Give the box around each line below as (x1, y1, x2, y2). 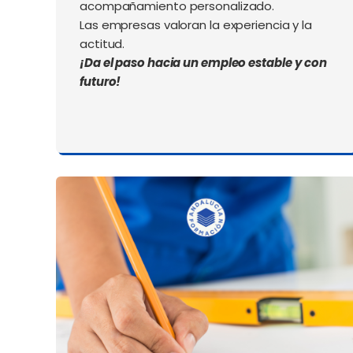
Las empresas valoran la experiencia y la (80, 17, 313, 34)
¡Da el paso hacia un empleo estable (80, 54, 292, 72)
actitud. (80, 35, 125, 53)
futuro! (80, 73, 121, 91)
